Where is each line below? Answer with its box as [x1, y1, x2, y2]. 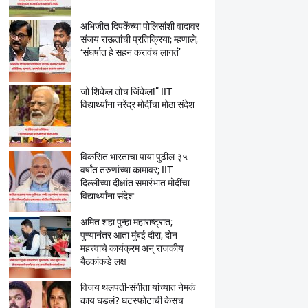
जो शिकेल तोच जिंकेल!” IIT [80, 86, 172, 97]
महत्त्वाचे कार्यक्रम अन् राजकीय [80, 243, 184, 254]
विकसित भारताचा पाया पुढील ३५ [80, 151, 188, 162]
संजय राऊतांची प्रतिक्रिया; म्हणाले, [80, 34, 198, 45]
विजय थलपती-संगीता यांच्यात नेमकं [80, 282, 195, 293]
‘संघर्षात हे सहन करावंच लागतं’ [80, 47, 181, 58]
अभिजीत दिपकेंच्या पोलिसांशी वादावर [80, 21, 199, 32]
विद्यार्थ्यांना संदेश [80, 190, 134, 201]
